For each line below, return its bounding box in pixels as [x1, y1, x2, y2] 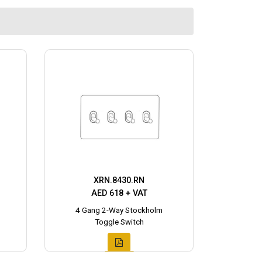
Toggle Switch [94, 217, 144, 226]
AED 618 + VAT [91, 188, 147, 198]
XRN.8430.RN [94, 175, 144, 185]
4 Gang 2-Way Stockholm [75, 205, 163, 215]
